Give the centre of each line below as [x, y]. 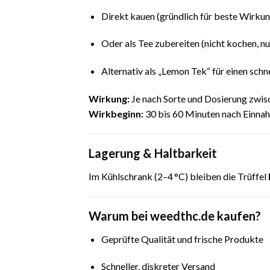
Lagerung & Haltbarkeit [153, 153]
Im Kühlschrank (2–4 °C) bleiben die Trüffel [178, 176]
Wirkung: [109, 98]
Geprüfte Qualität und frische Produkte [182, 239]
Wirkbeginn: [116, 113]
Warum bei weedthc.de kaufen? [175, 215]
